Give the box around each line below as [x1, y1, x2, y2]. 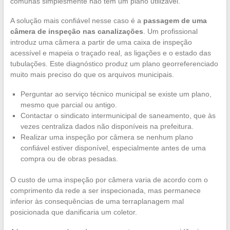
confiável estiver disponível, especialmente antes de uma [20, 144, 206, 152]
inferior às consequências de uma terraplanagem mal [10, 197, 184, 206]
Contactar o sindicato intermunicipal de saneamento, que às [20, 111, 216, 120]
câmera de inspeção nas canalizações [10, 27, 143, 36]
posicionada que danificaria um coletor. [10, 208, 137, 217]
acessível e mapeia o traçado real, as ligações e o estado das [10, 49, 211, 57]
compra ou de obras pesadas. [20, 155, 118, 163]
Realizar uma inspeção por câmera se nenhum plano [20, 133, 193, 142]
